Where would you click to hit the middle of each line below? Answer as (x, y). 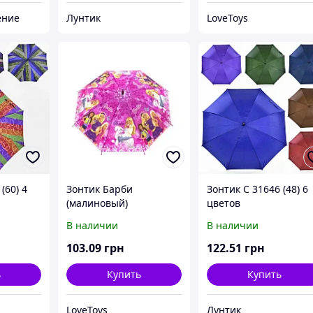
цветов (224, 203)
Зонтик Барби (100, 189)
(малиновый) (97, 203)
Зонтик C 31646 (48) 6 (258, 189)
